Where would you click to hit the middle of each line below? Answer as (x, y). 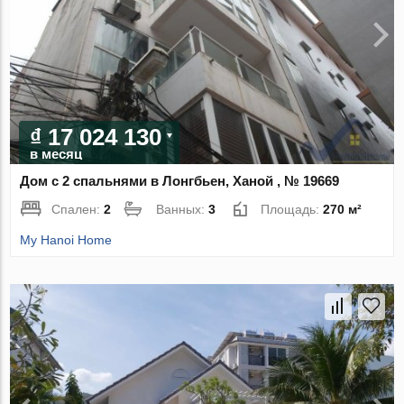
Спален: (78, 209)
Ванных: (183, 209)
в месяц (56, 153)
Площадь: (292, 209)
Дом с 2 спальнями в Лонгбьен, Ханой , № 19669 (180, 180)
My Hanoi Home (66, 239)
